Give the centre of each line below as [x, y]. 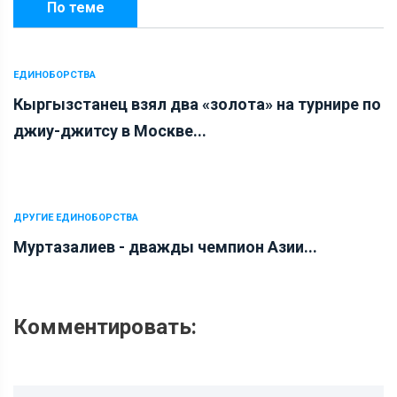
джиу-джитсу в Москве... [110, 130]
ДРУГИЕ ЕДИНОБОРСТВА [76, 217]
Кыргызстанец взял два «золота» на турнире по [197, 104]
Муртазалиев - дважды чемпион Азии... [165, 246]
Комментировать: [105, 327]
